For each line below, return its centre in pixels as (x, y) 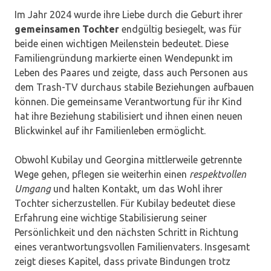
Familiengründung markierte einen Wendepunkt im (124, 58)
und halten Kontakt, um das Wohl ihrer (137, 189)
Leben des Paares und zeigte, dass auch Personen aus (131, 73)
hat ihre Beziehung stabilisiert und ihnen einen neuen (129, 116)
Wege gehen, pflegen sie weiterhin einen (102, 175)
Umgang (33, 189)
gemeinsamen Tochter (67, 29)
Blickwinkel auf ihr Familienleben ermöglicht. (110, 131)
